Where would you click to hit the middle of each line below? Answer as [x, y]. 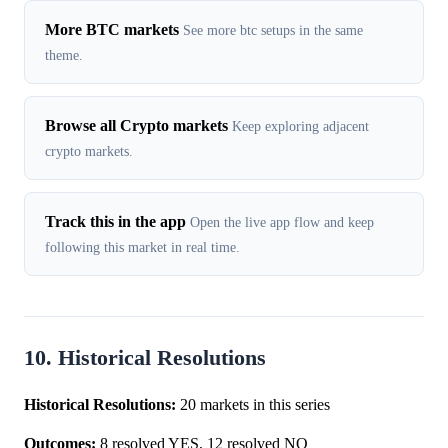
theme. [64, 54]
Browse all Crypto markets [136, 125]
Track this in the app [115, 221]
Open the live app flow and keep [282, 221]
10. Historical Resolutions [145, 357]
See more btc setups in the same [273, 29]
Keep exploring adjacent [300, 125]
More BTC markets [112, 29]
